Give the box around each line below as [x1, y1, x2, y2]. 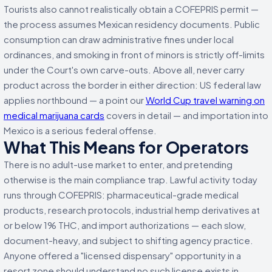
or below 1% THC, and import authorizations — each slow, [4, 219, 246, 231]
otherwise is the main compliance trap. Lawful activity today [4, 173, 257, 185]
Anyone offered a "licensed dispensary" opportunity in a [4, 249, 241, 261]
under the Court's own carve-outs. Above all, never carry [4, 63, 245, 75]
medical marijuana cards [4, 109, 104, 121]
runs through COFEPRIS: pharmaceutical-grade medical [4, 188, 239, 200]
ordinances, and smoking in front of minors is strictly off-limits [4, 48, 265, 60]
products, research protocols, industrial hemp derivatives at [4, 203, 260, 216]
